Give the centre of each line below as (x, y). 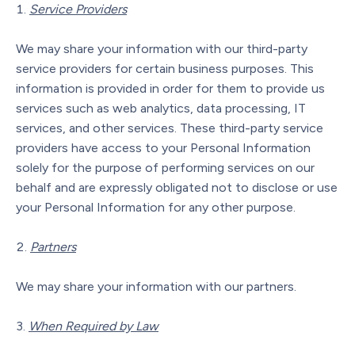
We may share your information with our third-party (162, 48)
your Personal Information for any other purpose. (156, 207)
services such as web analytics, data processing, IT (161, 108)
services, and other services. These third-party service (170, 128)
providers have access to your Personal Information (163, 147)
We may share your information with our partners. (156, 286)
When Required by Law (94, 326)
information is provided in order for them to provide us (170, 88)
